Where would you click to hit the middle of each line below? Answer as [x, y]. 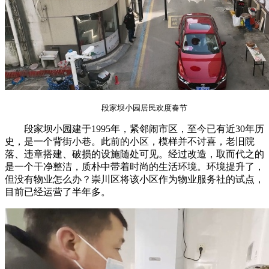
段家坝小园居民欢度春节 [144, 107]
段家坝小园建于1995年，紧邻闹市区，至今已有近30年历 [134, 128]
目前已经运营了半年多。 [58, 192]
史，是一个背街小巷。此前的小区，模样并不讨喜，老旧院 [130, 141]
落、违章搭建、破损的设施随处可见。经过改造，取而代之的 [134, 154]
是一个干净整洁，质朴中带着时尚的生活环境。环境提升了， [134, 166]
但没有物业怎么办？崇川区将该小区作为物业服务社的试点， [134, 179]
